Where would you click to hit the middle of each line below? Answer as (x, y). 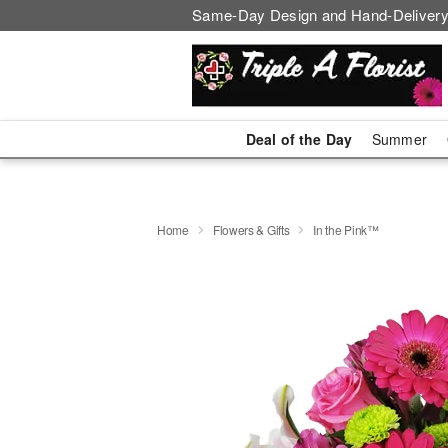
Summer (399, 139)
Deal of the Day (298, 139)
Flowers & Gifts (251, 229)
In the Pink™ (346, 229)
